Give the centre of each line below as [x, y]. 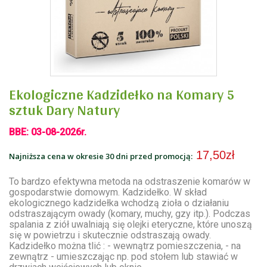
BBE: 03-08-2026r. [48, 132]
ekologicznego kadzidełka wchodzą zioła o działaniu [119, 203]
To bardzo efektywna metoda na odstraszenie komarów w [130, 182]
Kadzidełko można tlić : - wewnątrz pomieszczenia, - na [125, 246]
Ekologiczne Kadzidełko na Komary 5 [122, 95]
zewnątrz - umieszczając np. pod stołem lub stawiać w [123, 257]
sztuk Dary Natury [64, 110]
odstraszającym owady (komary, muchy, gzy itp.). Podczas [130, 214]
